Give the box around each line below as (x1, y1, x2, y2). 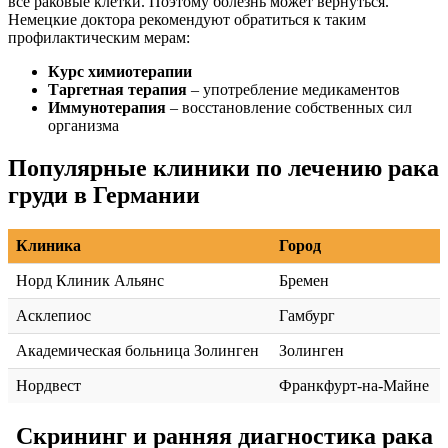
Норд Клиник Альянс (16, 271, 164, 289)
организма (48, 116, 119, 134)
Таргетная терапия (48, 80, 187, 98)
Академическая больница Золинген (16, 341, 259, 359)
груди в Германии (8, 181, 200, 208)
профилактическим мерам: (8, 28, 190, 46)
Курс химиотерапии (48, 62, 192, 80)
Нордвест (16, 376, 81, 394)
